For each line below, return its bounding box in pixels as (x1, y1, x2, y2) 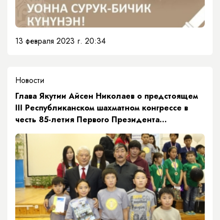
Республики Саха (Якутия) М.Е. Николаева (15, 125, 183, 137)
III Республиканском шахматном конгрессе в (15, 102, 188, 113)
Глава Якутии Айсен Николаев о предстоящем (15, 90, 198, 102)
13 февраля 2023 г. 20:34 (15, 35, 106, 47)
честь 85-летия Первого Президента (15, 113, 160, 125)
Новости (15, 74, 44, 86)
